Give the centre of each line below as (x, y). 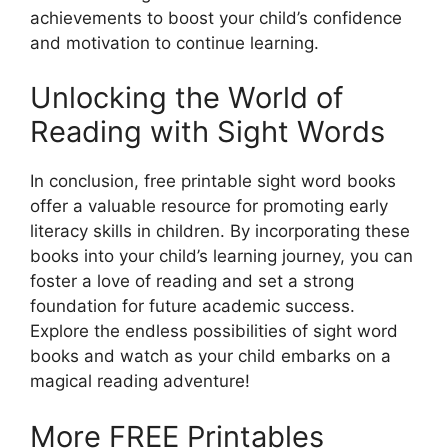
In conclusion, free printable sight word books (213, 181)
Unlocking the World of (186, 97)
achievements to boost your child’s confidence (216, 17)
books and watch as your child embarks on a (210, 356)
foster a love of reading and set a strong (192, 281)
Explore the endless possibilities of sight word (214, 331)
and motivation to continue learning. (174, 42)
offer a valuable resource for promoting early (209, 206)
